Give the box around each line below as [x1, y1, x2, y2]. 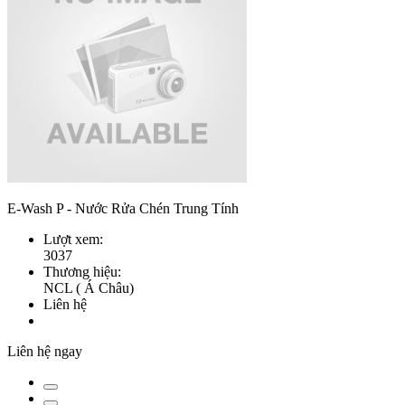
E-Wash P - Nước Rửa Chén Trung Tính [7, 201, 239, 217]
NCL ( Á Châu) [43, 280, 134, 297]
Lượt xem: [43, 231, 103, 248]
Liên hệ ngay [7, 344, 82, 360]
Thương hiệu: [43, 264, 121, 280]
